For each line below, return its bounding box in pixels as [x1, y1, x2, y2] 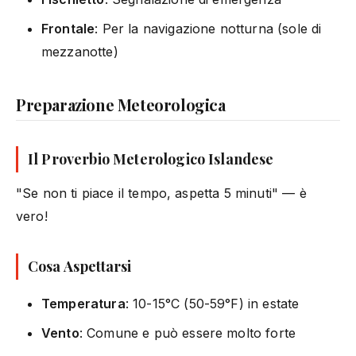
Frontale [41, 20, 95, 37]
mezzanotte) [41, 43, 118, 60]
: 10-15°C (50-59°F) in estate [125, 295, 300, 311]
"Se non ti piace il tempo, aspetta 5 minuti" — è [16, 184, 307, 201]
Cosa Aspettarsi [28, 256, 132, 276]
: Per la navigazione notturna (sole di [95, 20, 322, 37]
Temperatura [41, 295, 126, 311]
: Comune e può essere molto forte [79, 324, 296, 341]
